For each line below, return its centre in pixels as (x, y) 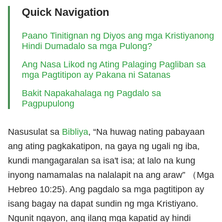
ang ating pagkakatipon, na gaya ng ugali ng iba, (104, 146)
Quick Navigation (65, 12)
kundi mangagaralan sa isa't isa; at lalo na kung (102, 160)
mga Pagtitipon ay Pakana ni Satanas (96, 75)
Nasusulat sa (35, 132)
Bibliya (75, 132)
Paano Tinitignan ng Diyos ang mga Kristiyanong (118, 35)
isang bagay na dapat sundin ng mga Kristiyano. (103, 203)
